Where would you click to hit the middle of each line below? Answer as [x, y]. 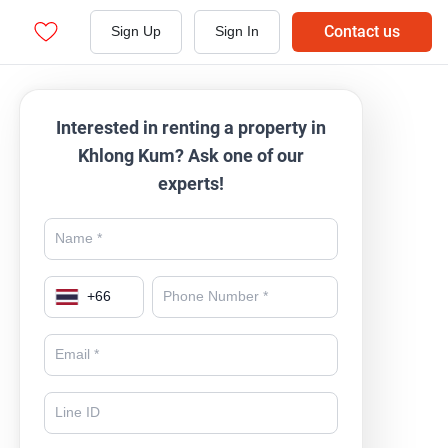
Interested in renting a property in [191, 127]
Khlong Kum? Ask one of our [191, 155]
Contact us [362, 31]
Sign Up [136, 31]
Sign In [237, 31]
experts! [191, 183]
